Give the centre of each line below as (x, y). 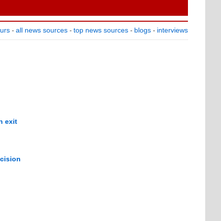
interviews (172, 30)
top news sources (101, 30)
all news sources (42, 30)
